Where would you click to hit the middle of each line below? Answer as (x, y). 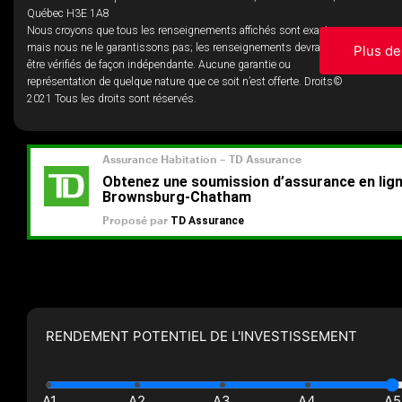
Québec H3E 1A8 (68, 13)
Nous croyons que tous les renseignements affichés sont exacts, (182, 31)
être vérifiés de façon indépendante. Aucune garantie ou (159, 65)
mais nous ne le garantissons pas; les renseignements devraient (183, 48)
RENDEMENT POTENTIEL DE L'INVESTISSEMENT (201, 336)
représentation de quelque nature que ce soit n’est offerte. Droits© (185, 82)
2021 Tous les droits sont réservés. (112, 99)
